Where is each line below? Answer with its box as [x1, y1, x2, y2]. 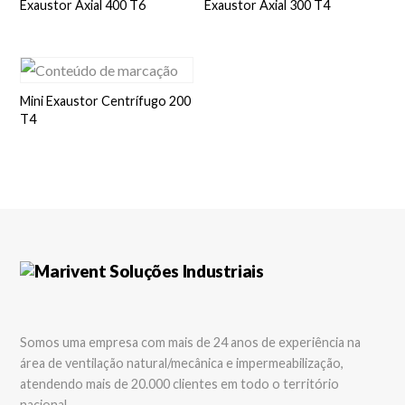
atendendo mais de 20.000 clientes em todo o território [20, 375, 340, 391]
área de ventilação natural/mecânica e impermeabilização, [20, 354, 344, 371]
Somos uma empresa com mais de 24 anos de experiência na [20, 334, 362, 350]
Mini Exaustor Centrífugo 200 [20, 92, 192, 108]
